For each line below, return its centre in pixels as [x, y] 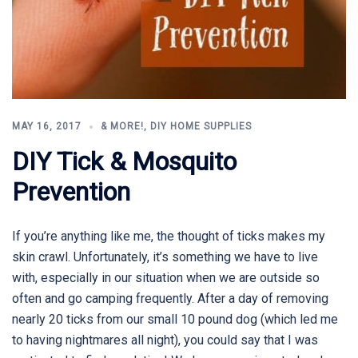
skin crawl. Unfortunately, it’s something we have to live [165, 257]
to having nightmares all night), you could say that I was [165, 340]
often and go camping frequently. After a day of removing [170, 298]
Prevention [71, 191]
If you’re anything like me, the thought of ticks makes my [169, 236]
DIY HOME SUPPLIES [201, 126]
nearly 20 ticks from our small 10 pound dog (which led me [175, 319]
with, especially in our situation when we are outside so [166, 277]
